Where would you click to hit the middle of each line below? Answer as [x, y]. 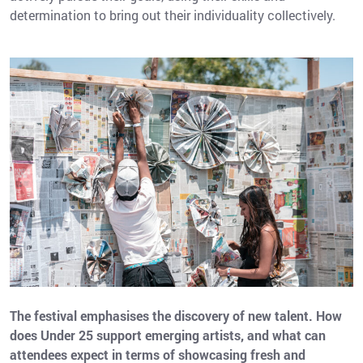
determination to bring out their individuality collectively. [173, 15]
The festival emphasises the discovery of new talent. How [176, 315]
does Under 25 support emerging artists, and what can [168, 335]
